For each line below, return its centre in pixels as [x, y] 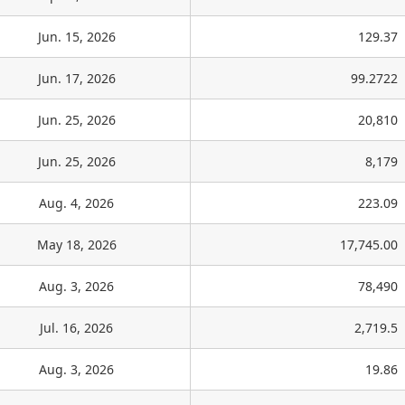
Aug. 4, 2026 [76, 203]
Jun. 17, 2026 [76, 79]
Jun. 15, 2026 [76, 37]
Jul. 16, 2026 [76, 328]
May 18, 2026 [76, 245]
